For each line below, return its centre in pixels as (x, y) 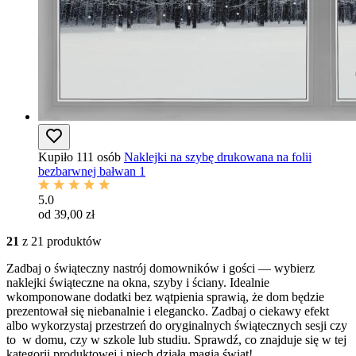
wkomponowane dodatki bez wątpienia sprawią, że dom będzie (165, 296)
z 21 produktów (60, 241)
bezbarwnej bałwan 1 (92, 171)
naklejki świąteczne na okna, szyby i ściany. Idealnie (138, 282)
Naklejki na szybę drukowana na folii (218, 157)
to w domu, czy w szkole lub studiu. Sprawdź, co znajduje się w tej (176, 339)
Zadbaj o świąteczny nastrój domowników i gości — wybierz (161, 268)
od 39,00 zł (66, 214)
